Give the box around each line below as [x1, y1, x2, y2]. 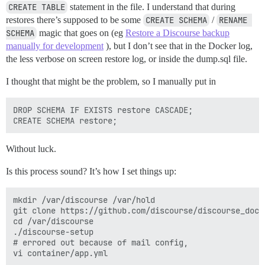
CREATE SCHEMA [146, 15, 207, 25]
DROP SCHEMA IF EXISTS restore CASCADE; [13, 105, 193, 115]
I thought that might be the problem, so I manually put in [6, 76, 216, 86]
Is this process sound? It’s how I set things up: [6, 166, 176, 176]
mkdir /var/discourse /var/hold [13, 195, 155, 205]
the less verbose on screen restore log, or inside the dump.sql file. [6, 54, 247, 64]
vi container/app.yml [13, 248, 108, 258]
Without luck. [6, 144, 56, 154]
